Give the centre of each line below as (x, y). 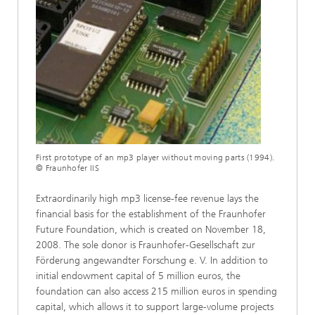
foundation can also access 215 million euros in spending (156, 291)
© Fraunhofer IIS (67, 168)
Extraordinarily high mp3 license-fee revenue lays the (147, 199)
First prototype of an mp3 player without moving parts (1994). (155, 157)
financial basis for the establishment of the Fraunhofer (151, 214)
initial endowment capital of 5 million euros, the (138, 276)
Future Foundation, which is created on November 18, (151, 230)
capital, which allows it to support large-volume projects (155, 307)
